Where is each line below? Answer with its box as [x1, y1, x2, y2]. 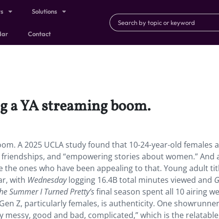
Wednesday [27, 175, 66, 185]
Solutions [32, 7, 58, 15]
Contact [28, 30, 51, 38]
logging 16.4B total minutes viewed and [66, 175, 214, 185]
